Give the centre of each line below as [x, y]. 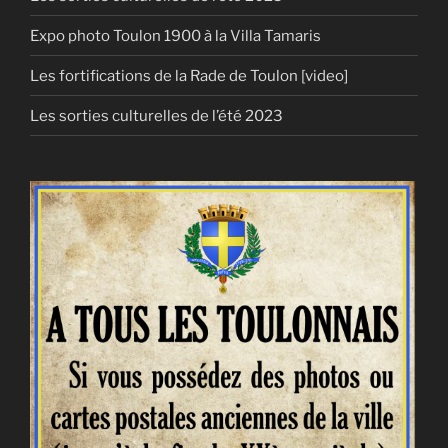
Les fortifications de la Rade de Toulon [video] [189, 75]
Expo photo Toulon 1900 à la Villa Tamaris [175, 35]
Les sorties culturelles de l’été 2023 [156, 115]
